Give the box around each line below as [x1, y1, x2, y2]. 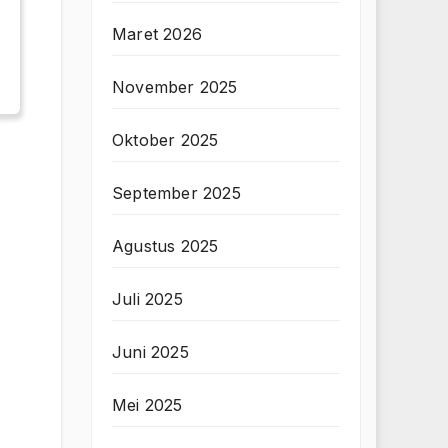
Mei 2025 [112, 395, 183, 416]
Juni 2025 [112, 342, 189, 363]
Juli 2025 [112, 289, 183, 310]
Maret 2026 [112, 24, 202, 45]
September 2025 [112, 183, 241, 204]
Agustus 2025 [112, 236, 219, 257]
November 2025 [112, 77, 238, 98]
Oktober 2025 [112, 130, 219, 151]
